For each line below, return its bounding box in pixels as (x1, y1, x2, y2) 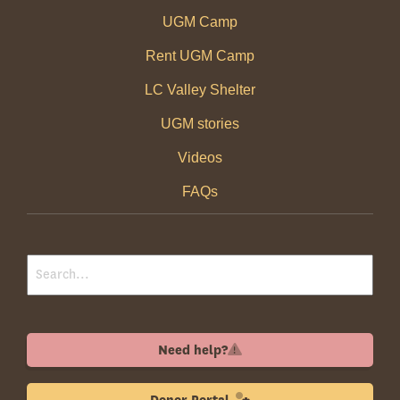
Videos (178, 150, 222, 166)
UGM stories (161, 116, 239, 132)
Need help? (158, 342, 228, 360)
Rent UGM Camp (146, 48, 254, 64)
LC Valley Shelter (145, 82, 255, 98)
